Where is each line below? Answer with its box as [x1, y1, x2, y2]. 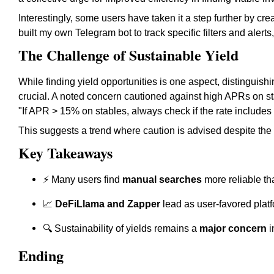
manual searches [122, 174, 202, 185]
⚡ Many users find [43, 174, 122, 185]
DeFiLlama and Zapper [55, 199, 160, 209]
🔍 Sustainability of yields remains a [43, 223, 199, 234]
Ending [18, 245, 64, 266]
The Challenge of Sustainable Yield [18, 44, 239, 65]
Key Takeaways [18, 142, 113, 163]
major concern [199, 223, 267, 234]
